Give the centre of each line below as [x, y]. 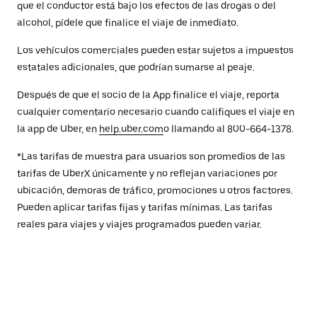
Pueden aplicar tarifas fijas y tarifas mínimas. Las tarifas [145, 207]
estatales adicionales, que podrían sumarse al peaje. [136, 67]
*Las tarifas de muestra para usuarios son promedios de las [151, 156]
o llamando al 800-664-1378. [229, 129]
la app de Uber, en [58, 129]
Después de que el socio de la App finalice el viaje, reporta [148, 95]
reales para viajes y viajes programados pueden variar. [139, 224]
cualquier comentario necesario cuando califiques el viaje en [156, 112]
